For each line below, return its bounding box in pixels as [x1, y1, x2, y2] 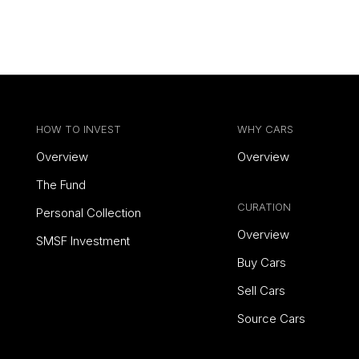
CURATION [236, 200, 291, 213]
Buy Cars [236, 255, 286, 270]
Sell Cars [236, 283, 285, 298]
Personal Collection [36, 205, 141, 220]
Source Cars [236, 311, 305, 326]
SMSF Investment [36, 233, 130, 248]
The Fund [36, 177, 86, 192]
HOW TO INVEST [36, 123, 121, 135]
